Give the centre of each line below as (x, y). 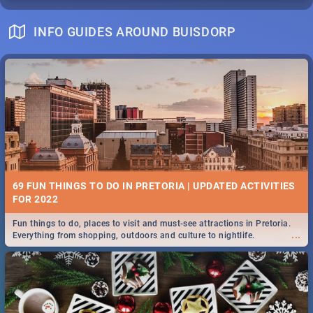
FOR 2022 (35, 199)
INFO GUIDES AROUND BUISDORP (135, 31)
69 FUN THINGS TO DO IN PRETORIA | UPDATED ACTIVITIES (154, 185)
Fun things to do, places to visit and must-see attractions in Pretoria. (152, 224)
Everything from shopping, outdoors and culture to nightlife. (133, 236)
